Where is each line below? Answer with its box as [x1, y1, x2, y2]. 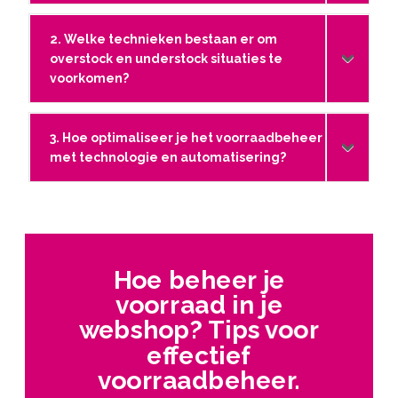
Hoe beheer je [113, 265, 285, 295]
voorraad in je [115, 290, 283, 320]
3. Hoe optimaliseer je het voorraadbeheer [50, 130, 323, 145]
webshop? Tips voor [78, 314, 320, 345]
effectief [147, 339, 251, 370]
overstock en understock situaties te [50, 51, 283, 66]
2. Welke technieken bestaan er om [50, 31, 278, 46]
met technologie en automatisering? [50, 149, 287, 164]
